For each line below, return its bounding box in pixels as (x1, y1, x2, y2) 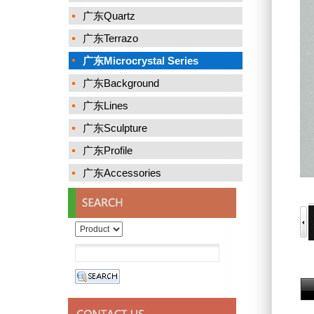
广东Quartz (83, 10, 135, 22)
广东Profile (83, 144, 132, 156)
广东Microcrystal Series (83, 55, 198, 67)
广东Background (83, 77, 159, 89)
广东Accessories (83, 167, 161, 179)
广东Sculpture (83, 122, 147, 134)
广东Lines (83, 100, 128, 111)
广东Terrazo (83, 32, 138, 44)
